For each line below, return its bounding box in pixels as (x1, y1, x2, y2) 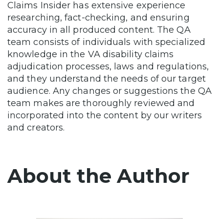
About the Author (7, 164, 190, 188)
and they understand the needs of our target (7, 73, 206, 85)
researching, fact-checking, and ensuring (7, 12, 190, 23)
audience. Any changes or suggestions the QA (7, 86, 212, 97)
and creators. (7, 122, 65, 133)
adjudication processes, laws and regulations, (7, 61, 209, 72)
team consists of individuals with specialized (7, 37, 206, 48)
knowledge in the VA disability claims (7, 49, 174, 60)
